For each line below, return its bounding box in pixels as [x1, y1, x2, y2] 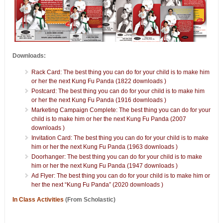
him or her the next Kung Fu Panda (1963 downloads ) [31, 143, 178, 150]
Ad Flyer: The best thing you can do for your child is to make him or [31, 172, 210, 179]
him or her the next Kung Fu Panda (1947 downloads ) [31, 162, 178, 169]
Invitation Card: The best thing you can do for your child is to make [31, 134, 209, 141]
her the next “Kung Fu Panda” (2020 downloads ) [31, 181, 163, 188]
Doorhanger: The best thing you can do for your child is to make [31, 153, 202, 160]
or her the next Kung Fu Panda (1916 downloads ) [31, 96, 166, 104]
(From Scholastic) [63, 196, 115, 203]
